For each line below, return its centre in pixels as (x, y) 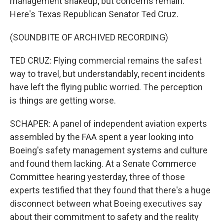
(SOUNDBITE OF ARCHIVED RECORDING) (89, 37)
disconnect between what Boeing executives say (106, 203)
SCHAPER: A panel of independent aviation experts (109, 124)
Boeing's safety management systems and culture (109, 150)
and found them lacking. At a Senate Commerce (103, 164)
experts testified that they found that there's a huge (110, 190)
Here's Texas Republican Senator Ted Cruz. (94, 14)
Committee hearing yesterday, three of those (97, 177)
